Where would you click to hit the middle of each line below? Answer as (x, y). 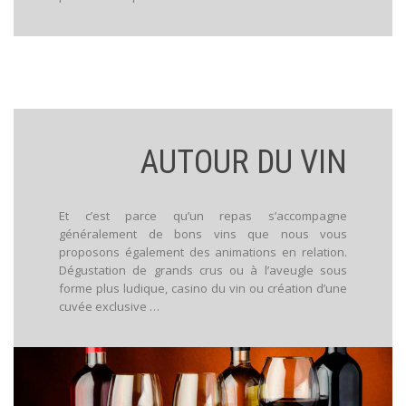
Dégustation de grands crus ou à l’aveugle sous (203, 271)
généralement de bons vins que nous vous (203, 234)
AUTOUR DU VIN (244, 163)
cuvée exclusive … (109, 307)
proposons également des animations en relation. (203, 252)
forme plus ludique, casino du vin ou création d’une (203, 289)
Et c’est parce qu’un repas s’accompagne (203, 216)
